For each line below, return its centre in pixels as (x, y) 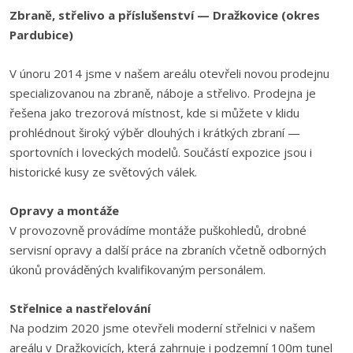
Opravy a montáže (64, 210)
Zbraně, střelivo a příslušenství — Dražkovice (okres (165, 15)
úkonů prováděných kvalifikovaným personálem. (137, 269)
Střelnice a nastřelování (80, 308)
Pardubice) (41, 35)
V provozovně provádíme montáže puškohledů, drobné (158, 230)
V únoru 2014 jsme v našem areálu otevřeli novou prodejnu (169, 73)
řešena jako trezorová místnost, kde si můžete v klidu (154, 113)
